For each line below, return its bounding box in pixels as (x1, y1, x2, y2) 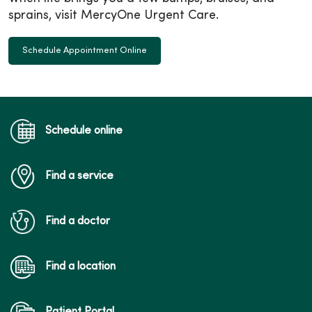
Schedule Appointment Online (22, 47, 147, 56)
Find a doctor (45, 216, 110, 228)
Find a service (45, 171, 114, 182)
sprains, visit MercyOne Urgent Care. (8, 10, 219, 22)
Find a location (45, 261, 116, 273)
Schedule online (45, 125, 123, 137)
